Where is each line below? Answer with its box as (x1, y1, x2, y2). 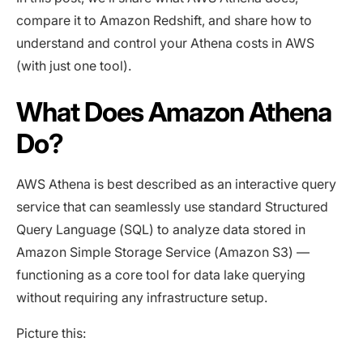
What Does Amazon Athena (16, 96, 332, 129)
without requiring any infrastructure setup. (16, 289, 267, 306)
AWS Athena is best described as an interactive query (16, 176, 336, 193)
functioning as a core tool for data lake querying (16, 267, 305, 284)
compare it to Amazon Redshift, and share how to (16, 12, 312, 29)
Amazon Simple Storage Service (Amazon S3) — (16, 244, 310, 261)
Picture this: (16, 325, 86, 342)
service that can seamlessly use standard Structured (16, 199, 328, 216)
